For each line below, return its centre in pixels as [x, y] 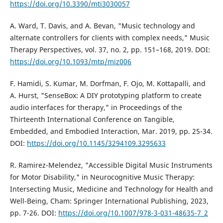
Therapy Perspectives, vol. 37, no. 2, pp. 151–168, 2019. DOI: [110, 49]
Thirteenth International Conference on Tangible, [92, 119]
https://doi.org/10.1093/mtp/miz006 [70, 61]
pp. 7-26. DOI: [34, 213]
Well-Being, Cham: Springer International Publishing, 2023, [109, 201]
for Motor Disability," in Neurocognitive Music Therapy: [102, 177]
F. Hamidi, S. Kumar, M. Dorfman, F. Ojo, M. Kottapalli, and [108, 83]
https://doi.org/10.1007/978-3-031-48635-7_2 [133, 213]
